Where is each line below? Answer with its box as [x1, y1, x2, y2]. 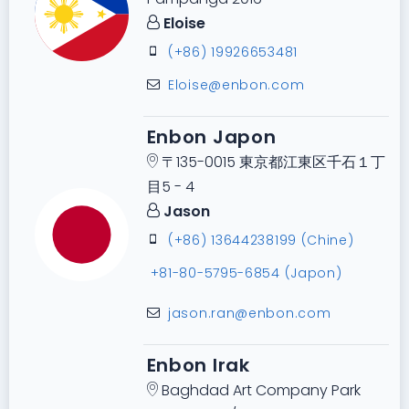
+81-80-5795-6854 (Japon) [150, 264, 342, 283]
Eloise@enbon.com [168, 76, 305, 95]
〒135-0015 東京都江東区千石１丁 [157, 152, 385, 173]
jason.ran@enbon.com [168, 304, 331, 323]
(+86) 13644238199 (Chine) [168, 231, 354, 250]
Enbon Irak [146, 352, 250, 379]
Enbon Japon [146, 124, 277, 151]
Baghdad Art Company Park [157, 380, 361, 402]
